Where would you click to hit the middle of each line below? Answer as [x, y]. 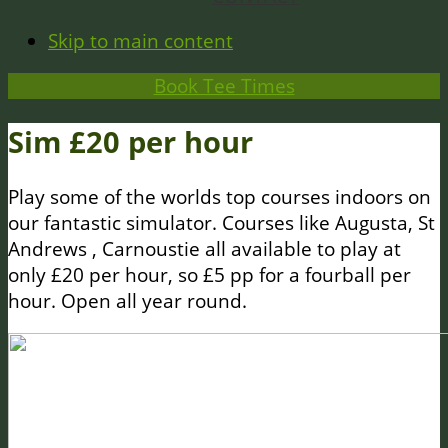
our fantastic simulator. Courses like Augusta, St [221, 223]
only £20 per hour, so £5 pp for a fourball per [209, 275]
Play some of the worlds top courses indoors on [219, 197]
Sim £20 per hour [130, 141]
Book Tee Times [224, 86]
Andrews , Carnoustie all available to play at [204, 249]
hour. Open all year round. [127, 301]
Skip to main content [140, 41]
